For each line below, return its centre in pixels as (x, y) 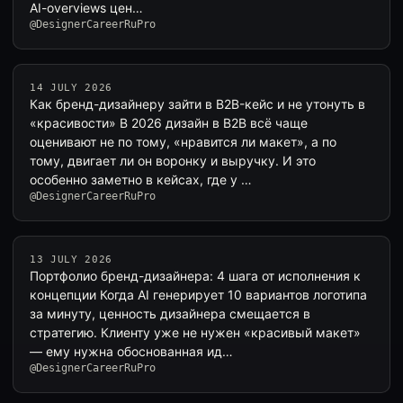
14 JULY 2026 (71, 88)
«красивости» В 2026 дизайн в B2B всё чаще (169, 123)
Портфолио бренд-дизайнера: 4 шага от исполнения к (195, 276)
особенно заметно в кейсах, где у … (141, 179)
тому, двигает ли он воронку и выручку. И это (173, 161)
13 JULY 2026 (71, 260)
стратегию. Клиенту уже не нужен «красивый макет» (195, 332)
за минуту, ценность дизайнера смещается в (170, 313)
